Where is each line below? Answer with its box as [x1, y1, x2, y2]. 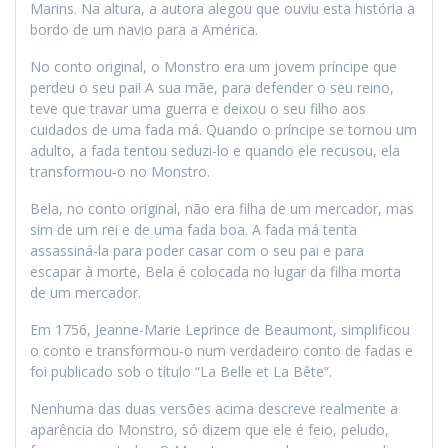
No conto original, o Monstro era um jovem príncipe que [30, 56, 397, 76]
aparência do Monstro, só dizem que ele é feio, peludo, [30, 419, 389, 439]
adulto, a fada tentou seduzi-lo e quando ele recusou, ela [30, 140, 400, 160]
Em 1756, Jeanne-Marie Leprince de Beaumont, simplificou [30, 319, 410, 339]
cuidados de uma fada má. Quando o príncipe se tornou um [30, 119, 417, 139]
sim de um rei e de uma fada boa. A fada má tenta [30, 219, 357, 239]
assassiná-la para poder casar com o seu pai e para [30, 240, 364, 260]
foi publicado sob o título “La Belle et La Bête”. [30, 361, 332, 381]
